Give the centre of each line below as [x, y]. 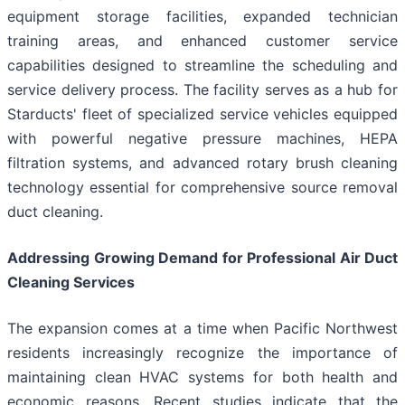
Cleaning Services [71, 283]
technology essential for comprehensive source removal [202, 188]
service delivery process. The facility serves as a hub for [202, 90]
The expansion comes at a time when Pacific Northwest [202, 329]
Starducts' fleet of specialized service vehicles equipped [202, 114]
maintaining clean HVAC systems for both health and [202, 377]
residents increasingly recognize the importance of [202, 353]
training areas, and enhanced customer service [202, 41]
